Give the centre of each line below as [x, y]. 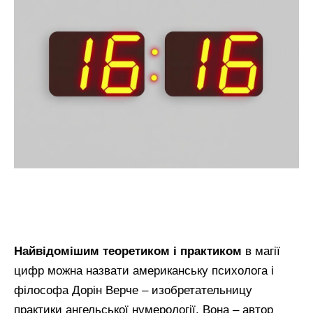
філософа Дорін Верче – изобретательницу [133, 290]
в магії [261, 251]
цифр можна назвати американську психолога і [144, 270]
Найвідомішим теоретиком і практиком [128, 251]
